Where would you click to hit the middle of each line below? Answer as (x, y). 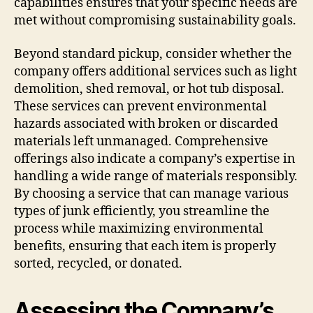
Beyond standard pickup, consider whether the (153, 54)
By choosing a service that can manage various (151, 194)
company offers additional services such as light (155, 71)
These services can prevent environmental (140, 106)
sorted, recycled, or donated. (98, 263)
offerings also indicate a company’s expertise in (155, 159)
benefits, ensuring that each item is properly (145, 246)
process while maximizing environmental (139, 228)
